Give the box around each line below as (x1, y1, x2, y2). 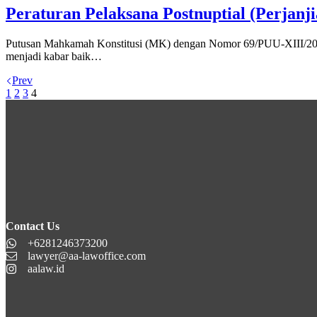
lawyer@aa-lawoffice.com (28, 250, 146, 263)
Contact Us (6, 220, 59, 233)
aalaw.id (28, 263, 64, 275)
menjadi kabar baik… (6, 50, 102, 63)
